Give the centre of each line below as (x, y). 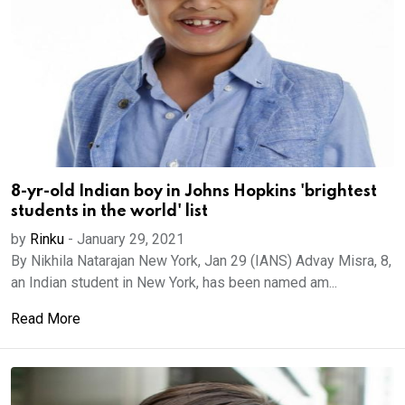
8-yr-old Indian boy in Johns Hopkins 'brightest (194, 192)
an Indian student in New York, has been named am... (174, 283)
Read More (46, 319)
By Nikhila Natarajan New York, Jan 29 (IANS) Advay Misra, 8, (201, 261)
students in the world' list (109, 212)
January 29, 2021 (131, 239)
